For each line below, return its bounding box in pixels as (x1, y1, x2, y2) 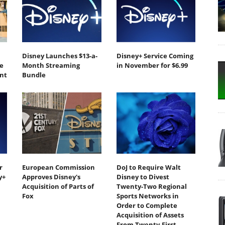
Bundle (22, 70, 46, 80)
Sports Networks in (116, 191, 179, 200)
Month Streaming (22, 61, 80, 70)
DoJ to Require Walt (116, 162, 181, 172)
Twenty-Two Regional (116, 181, 187, 191)
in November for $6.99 (116, 61, 188, 70)
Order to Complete (116, 200, 177, 210)
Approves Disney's (22, 172, 80, 181)
